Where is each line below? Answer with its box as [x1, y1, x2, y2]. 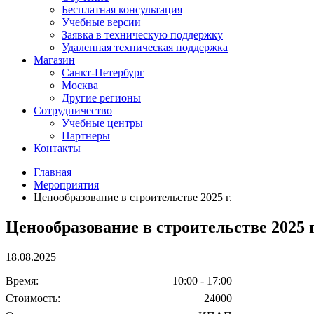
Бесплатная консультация [62, 3, 182, 15]
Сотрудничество [34, 104, 112, 116]
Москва [62, 78, 98, 91]
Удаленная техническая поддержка [62, 41, 228, 53]
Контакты [34, 142, 81, 154]
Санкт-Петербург [62, 66, 144, 78]
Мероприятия [34, 178, 99, 191]
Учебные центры [62, 116, 143, 129]
